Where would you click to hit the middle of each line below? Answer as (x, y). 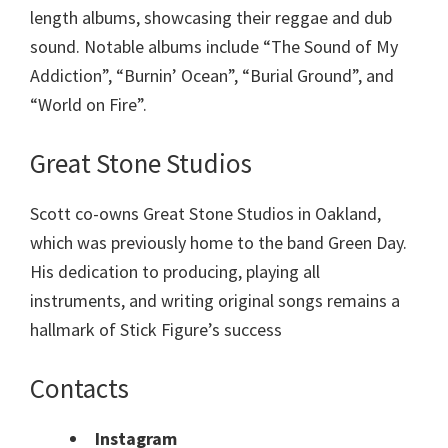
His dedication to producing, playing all (175, 272)
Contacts (79, 388)
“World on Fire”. (88, 105)
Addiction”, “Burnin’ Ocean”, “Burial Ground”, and (212, 76)
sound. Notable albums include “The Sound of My (214, 47)
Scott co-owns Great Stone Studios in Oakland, (205, 214)
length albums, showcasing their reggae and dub (211, 18)
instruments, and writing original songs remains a (215, 301)
